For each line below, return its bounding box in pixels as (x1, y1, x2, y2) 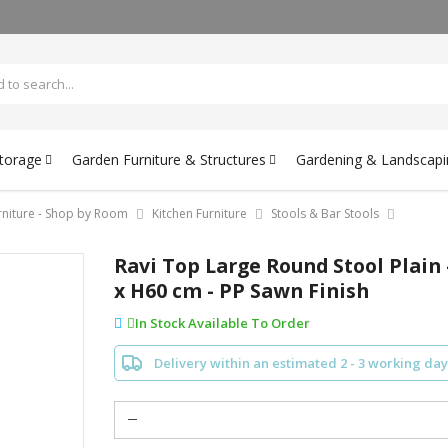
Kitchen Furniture (152, 204, 247, 222)
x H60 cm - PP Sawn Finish (114, 276, 369, 304)
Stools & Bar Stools (271, 204, 379, 222)
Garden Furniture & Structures (72, 149, 266, 169)
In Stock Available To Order (135, 314, 310, 332)
